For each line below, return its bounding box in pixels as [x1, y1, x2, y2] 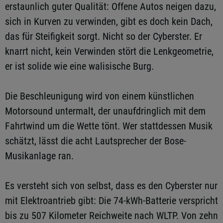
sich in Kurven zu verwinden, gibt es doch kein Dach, [5, 15, 213, 27]
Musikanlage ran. [5, 150, 74, 162]
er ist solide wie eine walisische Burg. [5, 60, 154, 72]
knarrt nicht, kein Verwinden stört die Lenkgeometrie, [5, 45, 214, 57]
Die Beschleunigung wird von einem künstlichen [5, 90, 194, 102]
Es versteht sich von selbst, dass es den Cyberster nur [5, 180, 218, 192]
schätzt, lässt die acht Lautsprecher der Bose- [5, 135, 186, 147]
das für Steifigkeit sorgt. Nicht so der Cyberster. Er [5, 30, 202, 42]
